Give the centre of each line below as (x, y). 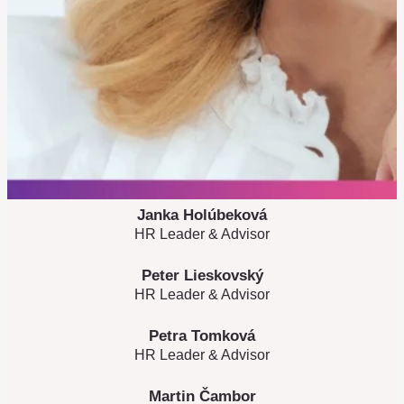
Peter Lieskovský (202, 275)
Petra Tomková (202, 336)
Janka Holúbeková (202, 215)
